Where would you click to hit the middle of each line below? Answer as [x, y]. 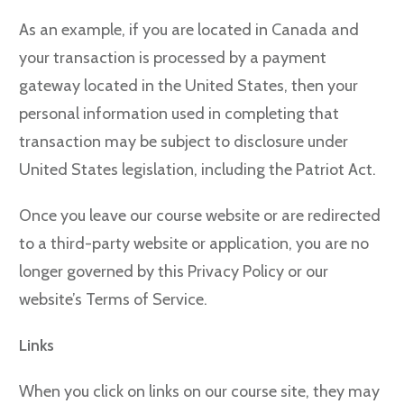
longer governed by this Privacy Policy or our [174, 271]
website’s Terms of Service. [113, 299]
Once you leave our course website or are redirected [200, 216]
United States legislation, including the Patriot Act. [197, 170]
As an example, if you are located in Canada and [189, 30]
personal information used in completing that [179, 114]
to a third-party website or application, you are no [194, 243]
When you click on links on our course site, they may [199, 391]
